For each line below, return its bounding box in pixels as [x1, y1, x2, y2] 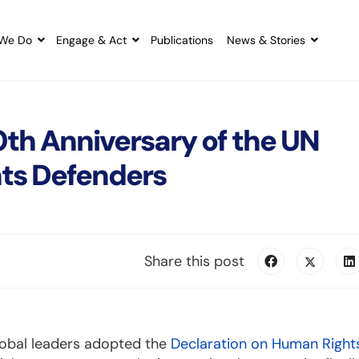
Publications [151, 33, 214, 47]
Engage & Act [56, 33, 127, 47]
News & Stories [227, 33, 306, 47]
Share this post [144, 252, 244, 272]
